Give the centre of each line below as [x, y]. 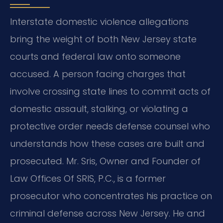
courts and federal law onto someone [95, 56]
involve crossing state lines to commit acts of [110, 91]
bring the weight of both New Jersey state [103, 39]
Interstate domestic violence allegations [99, 21]
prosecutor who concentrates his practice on [111, 196]
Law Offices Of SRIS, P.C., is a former [88, 178]
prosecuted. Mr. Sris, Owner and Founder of [105, 161]
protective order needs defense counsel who [110, 126]
